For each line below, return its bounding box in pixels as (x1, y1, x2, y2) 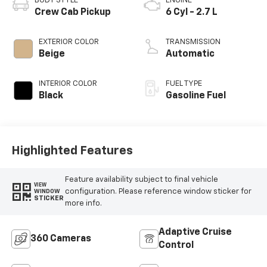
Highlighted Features (11, 144, 133, 157)
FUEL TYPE (166, 80, 202, 88)
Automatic (166, 49, 215, 60)
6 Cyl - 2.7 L (166, 8, 218, 18)
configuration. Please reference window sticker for (64, 187, 252, 195)
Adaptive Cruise (159, 228, 232, 238)
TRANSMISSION (166, 38, 221, 46)
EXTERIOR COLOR (38, 38, 99, 46)
